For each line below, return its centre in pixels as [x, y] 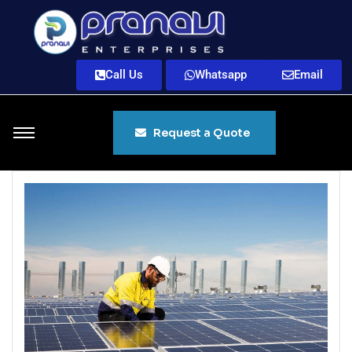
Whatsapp [221, 74]
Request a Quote [202, 132]
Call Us [124, 74]
